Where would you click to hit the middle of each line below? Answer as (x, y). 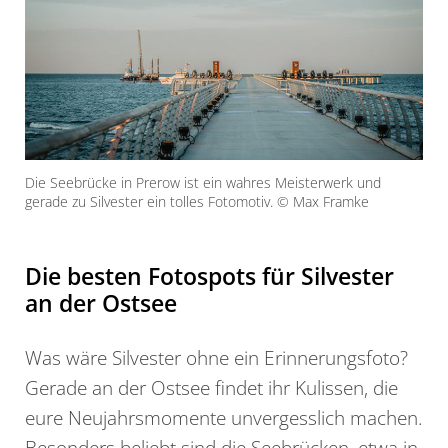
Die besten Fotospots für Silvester (209, 276)
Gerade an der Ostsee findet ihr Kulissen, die (211, 388)
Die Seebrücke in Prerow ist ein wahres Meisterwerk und (203, 183)
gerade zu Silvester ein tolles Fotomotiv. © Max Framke (197, 202)
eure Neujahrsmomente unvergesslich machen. (224, 418)
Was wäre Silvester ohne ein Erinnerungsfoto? (216, 358)
